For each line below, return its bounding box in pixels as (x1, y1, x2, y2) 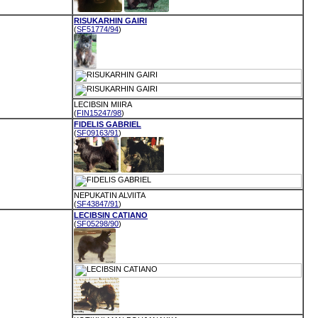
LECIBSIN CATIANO (74, 211, 148, 219)
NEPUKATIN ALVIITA (74, 191, 146, 199)
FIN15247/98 (77, 109, 121, 117)
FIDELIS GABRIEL (74, 120, 141, 128)
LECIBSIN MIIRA (74, 100, 132, 109)
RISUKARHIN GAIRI (74, 16, 147, 25)
